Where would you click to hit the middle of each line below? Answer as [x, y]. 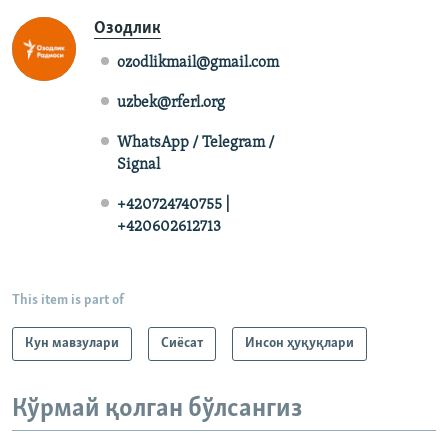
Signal [138, 164]
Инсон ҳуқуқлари [299, 343]
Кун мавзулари [72, 343]
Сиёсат [182, 343]
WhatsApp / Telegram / [195, 142]
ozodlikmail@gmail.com [197, 62]
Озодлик [127, 28]
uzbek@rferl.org [170, 102]
